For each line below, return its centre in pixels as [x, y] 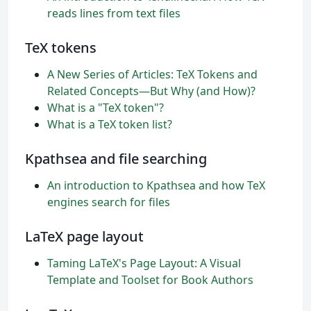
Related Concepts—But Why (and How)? [151, 91]
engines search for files [109, 202]
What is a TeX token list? [110, 124]
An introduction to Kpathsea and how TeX [156, 185]
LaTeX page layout [84, 236]
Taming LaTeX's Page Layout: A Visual [144, 263]
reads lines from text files [114, 13]
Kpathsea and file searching [116, 159]
